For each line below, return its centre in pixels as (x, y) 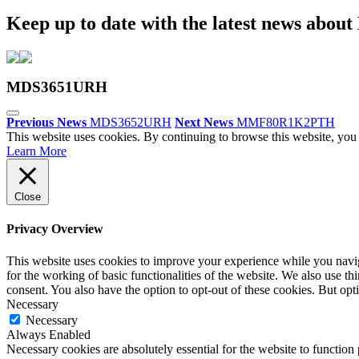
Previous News (46, 123)
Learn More (36, 151)
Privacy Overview (55, 229)
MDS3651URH (57, 87)
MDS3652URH (131, 123)
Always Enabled (48, 334)
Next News (204, 123)
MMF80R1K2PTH (286, 123)
